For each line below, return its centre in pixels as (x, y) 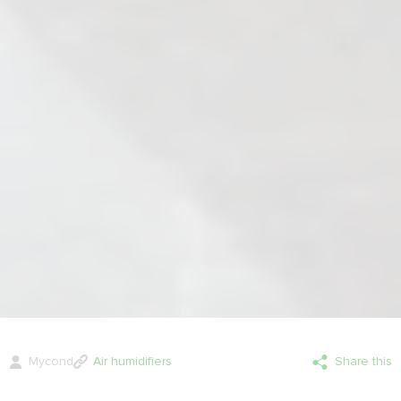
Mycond (51, 361)
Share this (363, 361)
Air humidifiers (132, 361)
